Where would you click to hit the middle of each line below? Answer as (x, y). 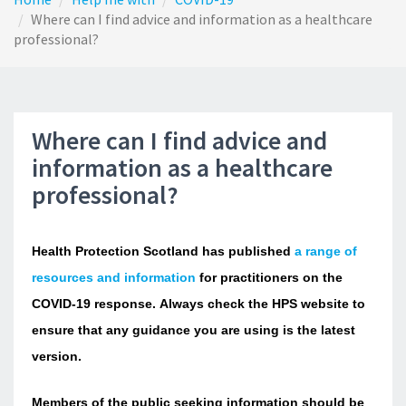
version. (57, 356)
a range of (326, 251)
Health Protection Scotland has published (163, 251)
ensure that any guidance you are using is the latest (193, 330)
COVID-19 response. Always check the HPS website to (198, 304)
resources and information (114, 277)
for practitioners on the (269, 277)
